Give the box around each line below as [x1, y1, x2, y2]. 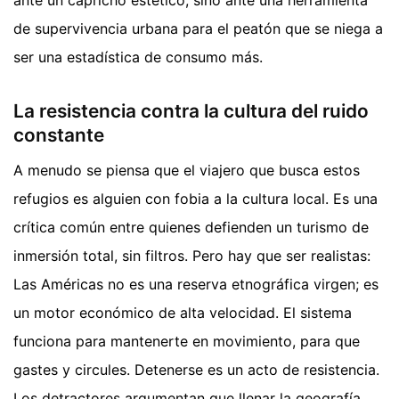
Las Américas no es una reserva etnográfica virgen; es [13, 275, 379, 294]
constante [13, 123, 104, 146]
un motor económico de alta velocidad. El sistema [13, 304, 352, 322]
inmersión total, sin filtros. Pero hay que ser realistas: [13, 247, 370, 265]
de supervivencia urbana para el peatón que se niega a [13, 19, 383, 37]
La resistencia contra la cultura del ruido [13, 99, 369, 122]
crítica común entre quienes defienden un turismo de [13, 218, 369, 237]
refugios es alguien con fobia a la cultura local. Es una [13, 190, 378, 208]
